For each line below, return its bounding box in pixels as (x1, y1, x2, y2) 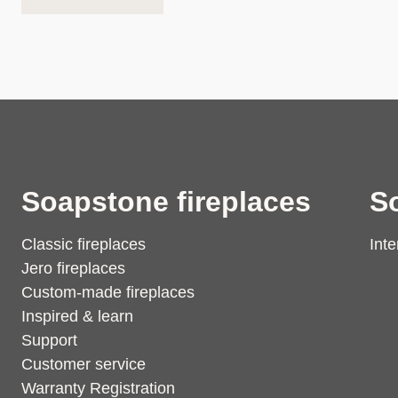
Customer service (21, 354, 146, 373)
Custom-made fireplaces (21, 283, 195, 301)
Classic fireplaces (21, 235, 146, 253)
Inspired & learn (21, 306, 133, 325)
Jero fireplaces (21, 259, 125, 277)
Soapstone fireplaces (21, 185, 311, 218)
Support (21, 330, 77, 349)
